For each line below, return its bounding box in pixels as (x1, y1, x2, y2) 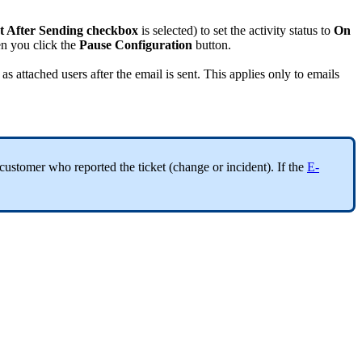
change (173, 160, 209, 175)
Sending (39, 23, 83, 38)
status (289, 23, 318, 38)
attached (16, 67, 58, 82)
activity (249, 23, 286, 38)
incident (226, 160, 267, 175)
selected (153, 23, 193, 38)
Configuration (115, 38, 192, 53)
